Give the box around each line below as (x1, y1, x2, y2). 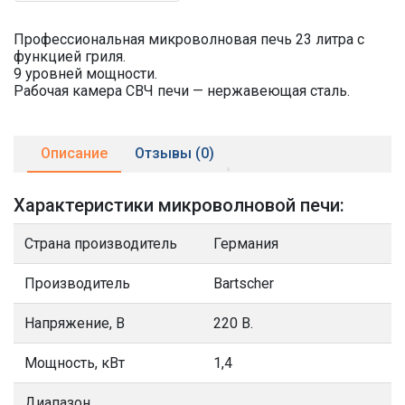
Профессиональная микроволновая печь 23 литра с (14, 31, 364, 48)
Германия (213, 235, 278, 252)
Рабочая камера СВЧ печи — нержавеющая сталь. (14, 82, 350, 99)
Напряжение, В (24, 315, 125, 332)
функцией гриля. (14, 48, 126, 65)
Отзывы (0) (135, 145, 214, 162)
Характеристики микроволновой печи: (14, 194, 344, 216)
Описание (41, 145, 108, 162)
